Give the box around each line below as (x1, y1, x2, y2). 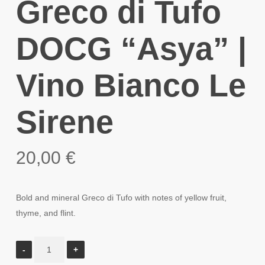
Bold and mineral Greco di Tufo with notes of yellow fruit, (15, 193, 227, 202)
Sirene (15, 104, 114, 140)
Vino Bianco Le (15, 67, 246, 103)
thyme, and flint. (15, 208, 76, 218)
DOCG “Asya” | (15, 31, 247, 66)
